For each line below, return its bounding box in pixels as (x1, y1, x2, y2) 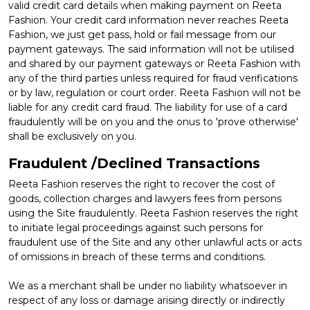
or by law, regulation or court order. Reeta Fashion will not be (8, 86, 301, 99)
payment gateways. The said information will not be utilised (8, 42, 294, 55)
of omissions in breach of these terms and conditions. (8, 250, 266, 263)
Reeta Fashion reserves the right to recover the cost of (8, 177, 275, 190)
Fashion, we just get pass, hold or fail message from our (8, 28, 276, 41)
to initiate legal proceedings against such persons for (8, 221, 263, 234)
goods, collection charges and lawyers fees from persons (8, 192, 282, 205)
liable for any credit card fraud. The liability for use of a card (8, 100, 287, 113)
